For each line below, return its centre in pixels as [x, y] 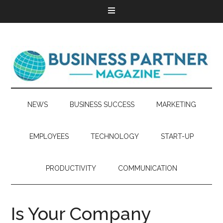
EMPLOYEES [49, 136]
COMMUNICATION [148, 168]
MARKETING [176, 105]
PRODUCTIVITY [71, 168]
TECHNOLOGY [115, 136]
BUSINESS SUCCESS [102, 105]
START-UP [177, 136]
